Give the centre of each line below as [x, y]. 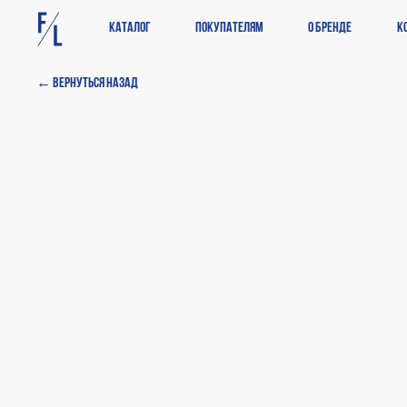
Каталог [130, 28]
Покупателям [229, 28]
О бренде [330, 28]
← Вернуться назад [87, 84]
